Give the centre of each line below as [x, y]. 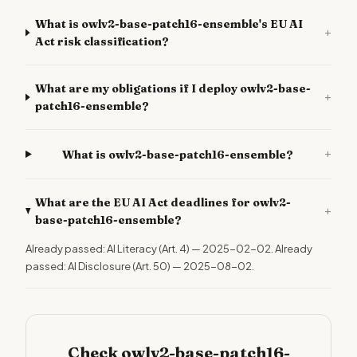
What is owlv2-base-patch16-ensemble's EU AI [169, 24]
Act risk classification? [102, 41]
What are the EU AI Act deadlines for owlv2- [163, 202]
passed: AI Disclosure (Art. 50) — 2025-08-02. [140, 266]
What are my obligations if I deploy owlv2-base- [173, 88]
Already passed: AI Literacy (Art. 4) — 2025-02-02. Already [169, 249]
